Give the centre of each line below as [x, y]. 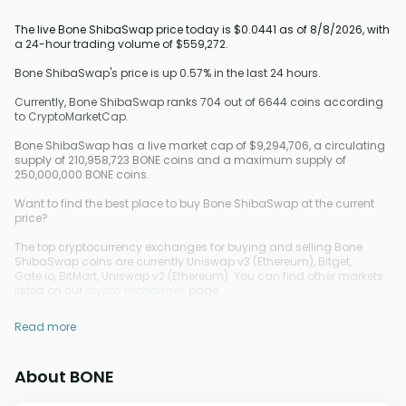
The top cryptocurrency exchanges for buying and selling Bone [188, 247]
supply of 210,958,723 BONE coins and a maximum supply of [180, 160]
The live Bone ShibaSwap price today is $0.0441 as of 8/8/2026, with [202, 29]
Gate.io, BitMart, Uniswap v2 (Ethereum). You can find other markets [199, 276]
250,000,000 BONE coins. [82, 174]
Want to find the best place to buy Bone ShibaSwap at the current [194, 203]
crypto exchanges [135, 290]
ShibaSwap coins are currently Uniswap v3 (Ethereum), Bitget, [183, 261]
